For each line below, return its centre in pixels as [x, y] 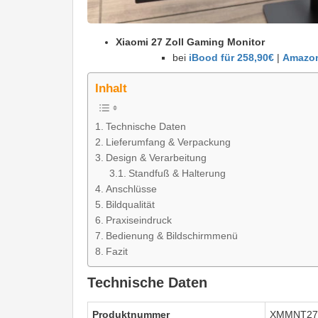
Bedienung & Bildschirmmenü [171, 235]
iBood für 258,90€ [230, 57]
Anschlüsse [131, 188]
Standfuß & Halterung [177, 173]
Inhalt [111, 88]
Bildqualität [130, 204]
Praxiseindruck [138, 220]
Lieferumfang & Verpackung [168, 142]
